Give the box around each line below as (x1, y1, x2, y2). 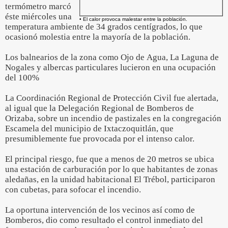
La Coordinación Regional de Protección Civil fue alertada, (5, 93, 218, 103)
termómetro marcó (5, 2, 71, 11)
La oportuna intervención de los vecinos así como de (5, 205, 195, 215)
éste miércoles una (5, 12, 72, 21)
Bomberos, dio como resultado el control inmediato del (5, 215, 203, 225)
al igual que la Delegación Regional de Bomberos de (5, 103, 194, 113)
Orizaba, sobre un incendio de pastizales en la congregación (5, 113, 221, 123)
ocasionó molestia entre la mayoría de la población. (5, 32, 190, 42)
